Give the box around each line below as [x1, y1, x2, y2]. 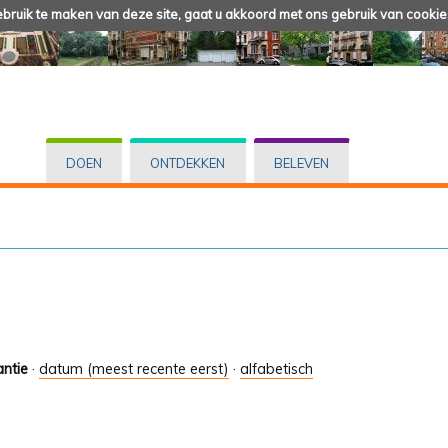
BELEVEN [273, 155, 329, 172]
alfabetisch [240, 360, 313, 379]
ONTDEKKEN [150, 155, 226, 172]
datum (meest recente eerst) [39, 360, 229, 379]
